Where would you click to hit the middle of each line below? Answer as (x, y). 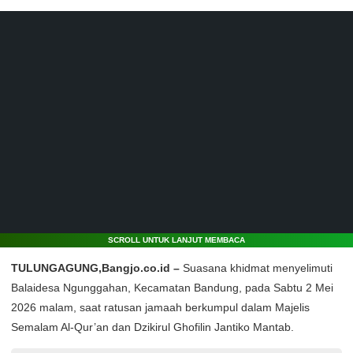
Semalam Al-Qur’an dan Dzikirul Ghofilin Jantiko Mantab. (152, 327)
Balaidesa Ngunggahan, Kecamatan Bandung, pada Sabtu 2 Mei (172, 288)
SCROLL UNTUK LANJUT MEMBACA (176, 240)
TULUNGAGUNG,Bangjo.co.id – (95, 268)
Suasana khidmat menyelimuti (256, 268)
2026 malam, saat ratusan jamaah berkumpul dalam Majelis (160, 307)
